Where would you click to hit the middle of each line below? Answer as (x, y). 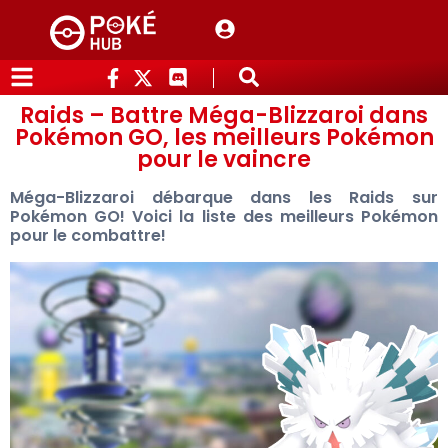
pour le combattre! (88, 236)
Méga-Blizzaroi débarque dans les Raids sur (224, 198)
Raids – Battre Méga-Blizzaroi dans (224, 115)
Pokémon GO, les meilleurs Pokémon (224, 137)
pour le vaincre (224, 159)
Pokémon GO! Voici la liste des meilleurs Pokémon (224, 217)
